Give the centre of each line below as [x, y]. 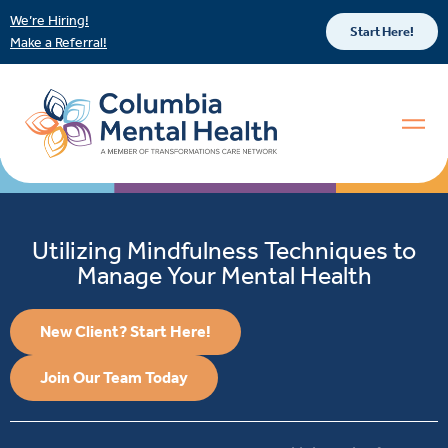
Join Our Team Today [114, 378]
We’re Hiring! [49, 20]
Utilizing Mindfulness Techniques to [224, 251]
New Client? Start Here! [125, 332]
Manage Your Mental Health [224, 276]
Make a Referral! [58, 42]
